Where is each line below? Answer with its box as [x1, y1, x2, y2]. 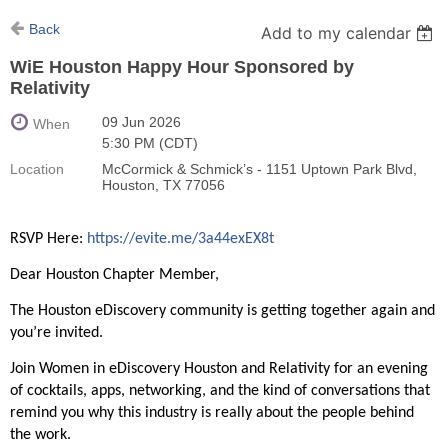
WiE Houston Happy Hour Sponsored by [10, 57, 354, 78]
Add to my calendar [261, 23, 412, 44]
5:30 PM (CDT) [102, 135, 198, 152]
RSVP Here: [10, 231, 87, 248]
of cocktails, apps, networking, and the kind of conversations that [10, 383, 430, 400]
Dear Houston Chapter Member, [10, 267, 219, 284]
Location [10, 161, 64, 178]
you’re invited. [10, 325, 103, 342]
